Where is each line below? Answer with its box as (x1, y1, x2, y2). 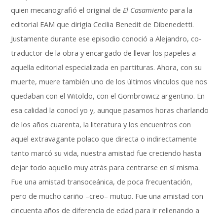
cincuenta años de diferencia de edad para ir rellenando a (11, 206, 200, 215)
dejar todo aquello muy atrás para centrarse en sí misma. (11, 163, 200, 172)
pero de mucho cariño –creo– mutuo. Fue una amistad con (11, 191, 204, 201)
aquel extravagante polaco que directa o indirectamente (11, 134, 197, 144)
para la (168, 5, 193, 15)
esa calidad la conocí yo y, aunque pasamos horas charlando (11, 106, 209, 115)
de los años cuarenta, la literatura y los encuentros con (11, 120, 191, 129)
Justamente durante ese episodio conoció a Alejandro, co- (11, 34, 202, 43)
